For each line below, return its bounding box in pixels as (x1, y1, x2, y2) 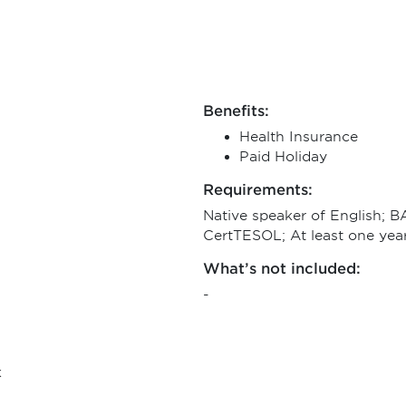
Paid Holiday (239, 149, 327, 165)
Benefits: (203, 102, 269, 120)
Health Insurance (239, 129, 358, 145)
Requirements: (203, 181, 313, 198)
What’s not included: (203, 260, 361, 277)
